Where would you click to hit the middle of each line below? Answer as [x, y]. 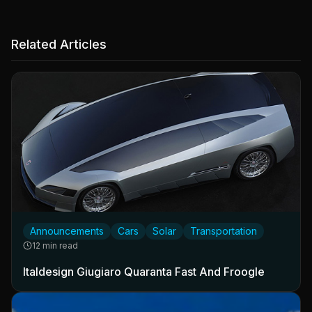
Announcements [67, 231]
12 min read [55, 245]
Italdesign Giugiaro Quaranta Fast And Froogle [144, 271]
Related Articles [59, 44]
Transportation [224, 231]
